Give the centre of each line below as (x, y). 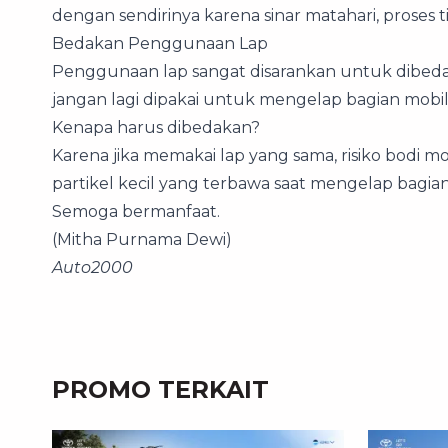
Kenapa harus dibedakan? (156, 127)
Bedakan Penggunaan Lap (160, 43)
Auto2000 (92, 267)
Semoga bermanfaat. (136, 211)
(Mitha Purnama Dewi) (142, 239)
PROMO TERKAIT (160, 389)
